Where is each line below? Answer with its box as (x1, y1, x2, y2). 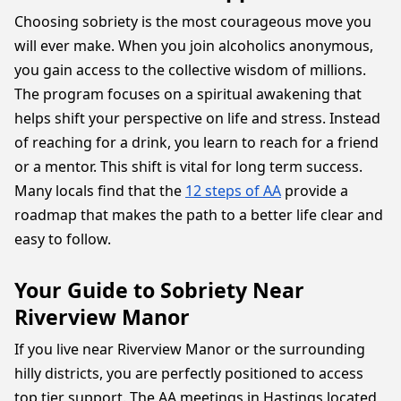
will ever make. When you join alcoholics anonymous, (14, 36, 373, 55)
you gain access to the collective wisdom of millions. (14, 60, 366, 80)
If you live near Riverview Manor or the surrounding (14, 339, 365, 359)
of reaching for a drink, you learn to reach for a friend (14, 132, 379, 152)
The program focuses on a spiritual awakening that (14, 84, 362, 104)
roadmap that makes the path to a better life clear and (14, 205, 383, 225)
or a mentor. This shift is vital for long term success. (14, 157, 363, 176)
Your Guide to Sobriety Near (14, 276, 304, 304)
